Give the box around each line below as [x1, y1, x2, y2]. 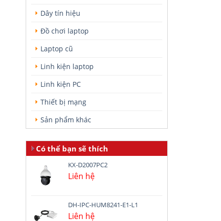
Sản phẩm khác [40, 115, 91, 124]
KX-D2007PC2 [68, 160, 108, 169]
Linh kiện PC [40, 79, 81, 89]
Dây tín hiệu [40, 8, 80, 18]
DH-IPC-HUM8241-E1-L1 [68, 200, 138, 209]
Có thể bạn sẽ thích [36, 144, 108, 153]
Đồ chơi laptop [40, 26, 89, 36]
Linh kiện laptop [40, 62, 94, 71]
